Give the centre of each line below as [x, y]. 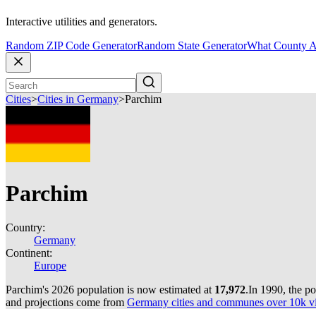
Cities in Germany [78, 99]
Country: [25, 227]
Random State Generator [192, 46]
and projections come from [66, 302]
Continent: [29, 253]
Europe [50, 266]
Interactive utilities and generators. [81, 22]
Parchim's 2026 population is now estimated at [110, 290]
